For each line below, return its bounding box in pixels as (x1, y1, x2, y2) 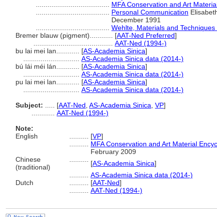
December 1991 (111, 16, 161, 24)
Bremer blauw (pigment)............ (15, 31, 115, 39)
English (15, 132, 38, 140)
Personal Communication (111, 8, 188, 16)
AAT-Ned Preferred (117, 31, 175, 39)
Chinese (15, 155, 41, 163)
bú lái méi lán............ (15, 62, 81, 70)
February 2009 (91, 148, 136, 155)
